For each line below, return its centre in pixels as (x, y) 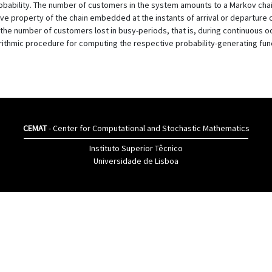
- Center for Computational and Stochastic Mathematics (148, 128)
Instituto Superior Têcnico (136, 148)
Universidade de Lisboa (136, 161)
